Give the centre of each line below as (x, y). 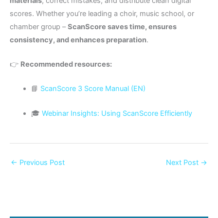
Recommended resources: (66, 64)
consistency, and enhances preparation (78, 40)
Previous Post (41, 162)
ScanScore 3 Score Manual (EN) (93, 89)
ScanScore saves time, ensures (122, 27)
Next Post (183, 162)
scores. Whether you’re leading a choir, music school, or (102, 13)
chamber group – (39, 27)
